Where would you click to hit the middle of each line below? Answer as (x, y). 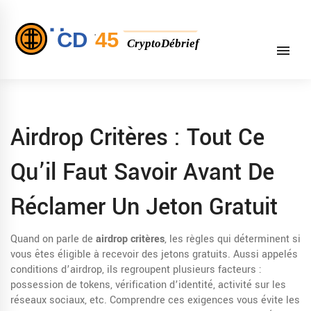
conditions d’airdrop (56, 270)
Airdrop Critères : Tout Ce (137, 138)
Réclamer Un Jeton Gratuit (144, 207)
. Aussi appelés (263, 254)
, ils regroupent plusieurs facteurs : (182, 270)
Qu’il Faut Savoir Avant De (142, 173)
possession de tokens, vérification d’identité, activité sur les (148, 285)
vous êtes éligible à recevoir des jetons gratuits (119, 254)
